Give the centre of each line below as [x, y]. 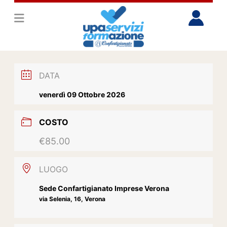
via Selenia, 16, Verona [72, 199]
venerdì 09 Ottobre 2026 [82, 94]
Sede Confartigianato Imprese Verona [104, 188]
